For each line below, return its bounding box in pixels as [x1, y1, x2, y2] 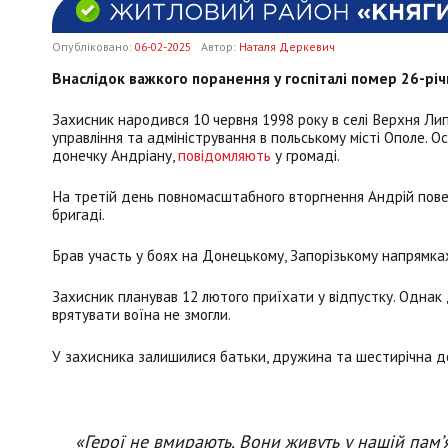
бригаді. [52, 204, 105, 225]
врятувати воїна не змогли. [52, 304, 231, 325]
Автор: [201, 38, 239, 54]
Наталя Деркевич [239, 38, 335, 54]
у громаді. [271, 145, 340, 166]
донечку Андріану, [52, 145, 178, 166]
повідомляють [178, 145, 271, 166]
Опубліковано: [52, 38, 135, 54]
